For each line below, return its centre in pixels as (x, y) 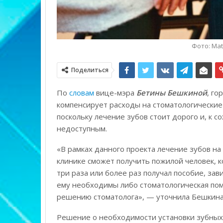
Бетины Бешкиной (171, 93)
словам (81, 93)
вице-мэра (114, 93)
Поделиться (90, 70)
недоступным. (82, 129)
